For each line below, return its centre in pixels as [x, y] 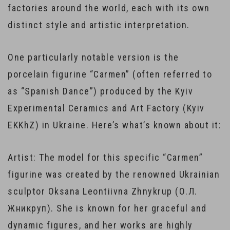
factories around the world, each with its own [109, 8]
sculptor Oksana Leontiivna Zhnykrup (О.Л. [103, 191]
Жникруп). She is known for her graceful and [107, 208]
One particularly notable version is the [93, 57]
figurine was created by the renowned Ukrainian [114, 174]
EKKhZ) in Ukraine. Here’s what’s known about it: [114, 125]
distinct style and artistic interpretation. [99, 25]
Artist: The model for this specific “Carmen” [105, 157]
